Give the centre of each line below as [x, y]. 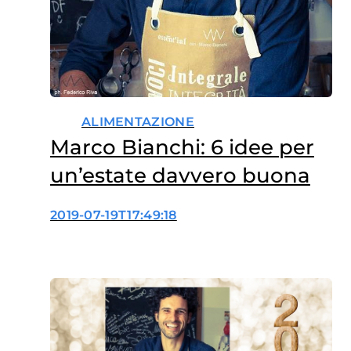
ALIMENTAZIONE [138, 122]
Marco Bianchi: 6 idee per [182, 148]
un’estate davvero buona [180, 176]
